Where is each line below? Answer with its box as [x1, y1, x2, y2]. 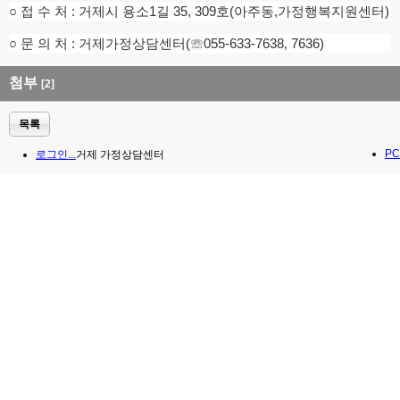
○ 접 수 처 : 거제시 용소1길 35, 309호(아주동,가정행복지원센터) [9, 4, 389, 20]
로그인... [36, 148, 76, 162]
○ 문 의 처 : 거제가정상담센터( [9, 36, 190, 52]
